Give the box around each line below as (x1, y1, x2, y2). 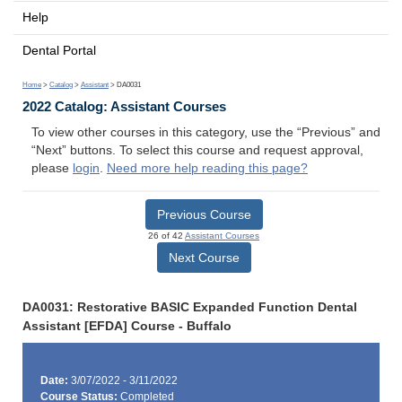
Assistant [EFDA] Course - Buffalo (22, 319, 232, 333)
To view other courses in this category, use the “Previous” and (31, 126, 380, 140)
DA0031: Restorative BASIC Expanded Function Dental (22, 300, 357, 314)
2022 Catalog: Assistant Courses (22, 99, 226, 115)
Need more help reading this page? (107, 162, 308, 176)
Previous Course (156, 206, 251, 222)
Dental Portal (22, 43, 96, 57)
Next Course (168, 249, 240, 265)
